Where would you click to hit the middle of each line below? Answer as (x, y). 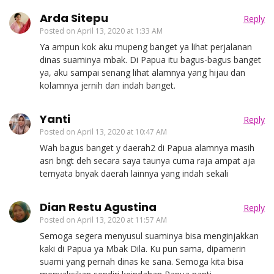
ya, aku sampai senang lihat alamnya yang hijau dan (143, 72)
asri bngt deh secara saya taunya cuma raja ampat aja (147, 160)
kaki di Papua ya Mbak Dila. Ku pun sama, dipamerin (143, 248)
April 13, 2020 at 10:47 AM (122, 131)
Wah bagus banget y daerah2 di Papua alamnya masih (147, 147)
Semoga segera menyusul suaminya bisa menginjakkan (149, 235)
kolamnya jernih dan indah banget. (108, 85)
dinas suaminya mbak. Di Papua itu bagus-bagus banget (150, 59)
